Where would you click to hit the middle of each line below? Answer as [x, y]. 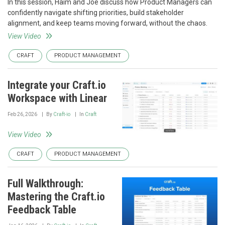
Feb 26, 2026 [22, 114]
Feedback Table [42, 210]
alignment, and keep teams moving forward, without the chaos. [107, 23]
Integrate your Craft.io [57, 85]
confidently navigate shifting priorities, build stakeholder [96, 13]
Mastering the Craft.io [56, 197]
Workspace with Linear [57, 98]
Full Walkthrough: [45, 184]
